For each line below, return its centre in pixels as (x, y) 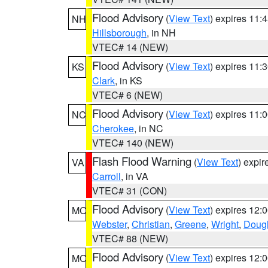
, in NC (149, 128)
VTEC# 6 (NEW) (127, 95)
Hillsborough (119, 33)
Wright (225, 224)
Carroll (106, 176)
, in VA (135, 176)
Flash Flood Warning (142, 161)
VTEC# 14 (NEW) (130, 47)
